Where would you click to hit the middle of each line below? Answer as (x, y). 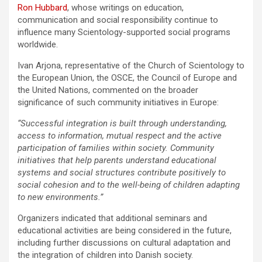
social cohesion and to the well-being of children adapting (129, 185)
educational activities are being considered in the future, (125, 230)
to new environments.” (60, 197)
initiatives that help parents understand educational (117, 160)
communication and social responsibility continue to (118, 20)
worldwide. (38, 44)
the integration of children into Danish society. (105, 255)
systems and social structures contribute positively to (122, 172)
